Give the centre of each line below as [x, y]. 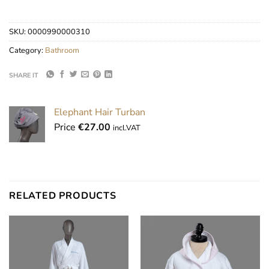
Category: [27, 51]
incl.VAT [127, 128]
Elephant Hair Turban [100, 113]
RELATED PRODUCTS [63, 196]
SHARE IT [24, 76]
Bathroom [62, 51]
